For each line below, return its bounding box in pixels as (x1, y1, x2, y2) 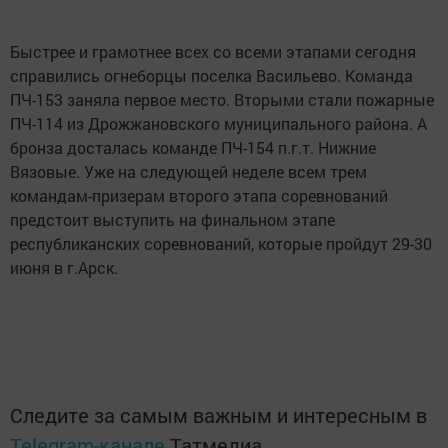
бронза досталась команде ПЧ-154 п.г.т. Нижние (10, 137, 376, 159)
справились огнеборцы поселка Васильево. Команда (10, 65, 413, 87)
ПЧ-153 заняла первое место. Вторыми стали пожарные (10, 89, 434, 111)
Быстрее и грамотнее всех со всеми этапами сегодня (10, 41, 416, 63)
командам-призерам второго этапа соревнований (10, 185, 388, 207)
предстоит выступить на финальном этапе (10, 209, 335, 231)
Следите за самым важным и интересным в (10, 402, 427, 429)
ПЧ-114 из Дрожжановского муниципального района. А (10, 113, 427, 135)
